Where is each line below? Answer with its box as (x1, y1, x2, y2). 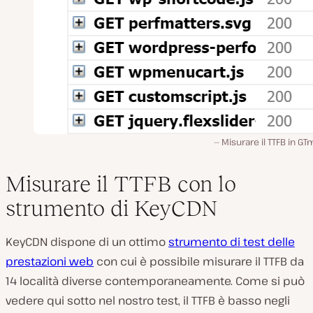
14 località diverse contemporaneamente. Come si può (6, 272, 305, 289)
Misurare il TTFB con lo (6, 170, 236, 196)
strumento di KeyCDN (6, 195, 218, 221)
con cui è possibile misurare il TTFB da (94, 253, 304, 269)
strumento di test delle (168, 233, 295, 249)
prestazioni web (6, 253, 94, 269)
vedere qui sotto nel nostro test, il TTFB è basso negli (6, 292, 290, 308)
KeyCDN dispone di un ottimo (6, 233, 168, 249)
